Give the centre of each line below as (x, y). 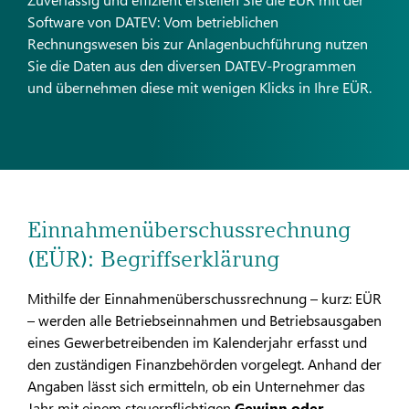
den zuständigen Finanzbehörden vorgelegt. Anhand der (204, 364)
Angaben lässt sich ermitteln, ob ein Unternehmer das (196, 386)
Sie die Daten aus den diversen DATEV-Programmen (192, 65)
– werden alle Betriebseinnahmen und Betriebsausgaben (204, 320)
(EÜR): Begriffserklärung (153, 259)
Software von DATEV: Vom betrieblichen (153, 21)
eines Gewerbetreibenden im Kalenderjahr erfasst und (197, 342)
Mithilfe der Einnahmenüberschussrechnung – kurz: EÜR (204, 299)
